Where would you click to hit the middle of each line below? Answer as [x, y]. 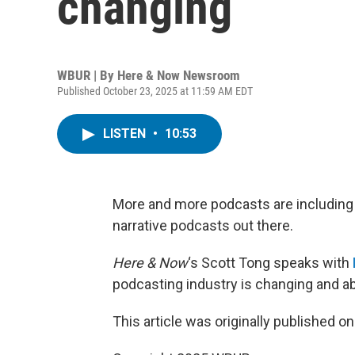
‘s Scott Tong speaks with [270, 263]
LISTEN [126, 134]
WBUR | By [87, 75]
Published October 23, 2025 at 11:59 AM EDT [155, 91]
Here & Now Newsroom [179, 75]
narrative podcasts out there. [203, 225]
